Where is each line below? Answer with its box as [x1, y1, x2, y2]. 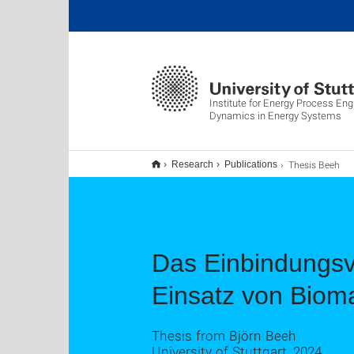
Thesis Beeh [288, 158, 340, 171]
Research [171, 159, 213, 170]
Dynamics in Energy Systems [209, 108, 341, 122]
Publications [224, 159, 277, 170]
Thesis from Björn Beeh [152, 326, 296, 345]
